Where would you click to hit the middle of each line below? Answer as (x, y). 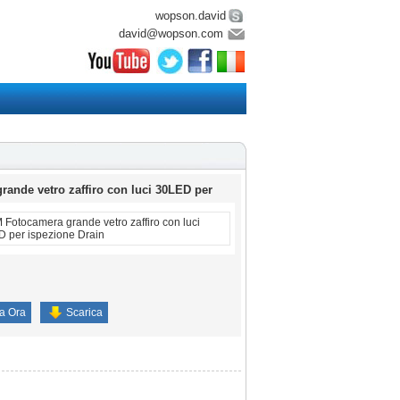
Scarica (84, 312)
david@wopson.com (171, 33)
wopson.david (191, 16)
